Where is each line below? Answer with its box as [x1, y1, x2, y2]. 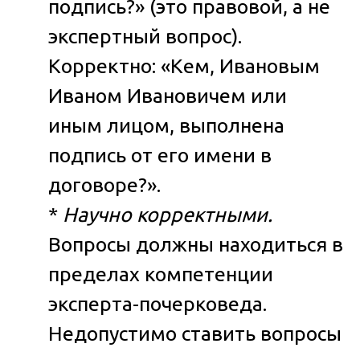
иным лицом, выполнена [48, 113, 284, 137]
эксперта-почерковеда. [48, 292, 267, 315]
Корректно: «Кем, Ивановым [48, 54, 320, 77]
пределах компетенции [48, 262, 273, 285]
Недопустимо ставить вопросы [48, 321, 342, 345]
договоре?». [48, 173, 161, 196]
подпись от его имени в [48, 143, 272, 166]
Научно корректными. [63, 202, 272, 226]
